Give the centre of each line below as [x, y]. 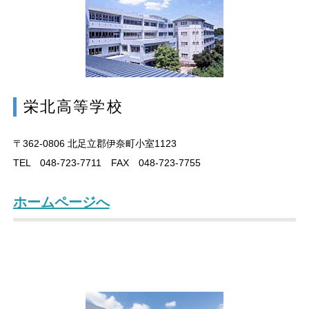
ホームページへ [61, 202]
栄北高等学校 [73, 106]
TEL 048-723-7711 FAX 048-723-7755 [107, 162]
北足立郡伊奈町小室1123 [120, 143]
